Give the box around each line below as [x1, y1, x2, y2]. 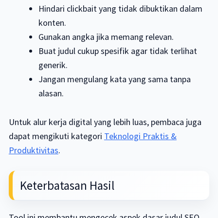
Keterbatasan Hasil [19, 178, 114, 193]
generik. [38, 59, 68, 71]
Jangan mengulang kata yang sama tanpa [38, 73, 191, 85]
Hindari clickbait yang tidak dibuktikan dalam [38, 3, 203, 14]
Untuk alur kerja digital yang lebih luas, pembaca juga [8, 116, 201, 127]
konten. [38, 17, 67, 28]
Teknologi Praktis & [104, 130, 177, 142]
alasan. [38, 88, 64, 99]
